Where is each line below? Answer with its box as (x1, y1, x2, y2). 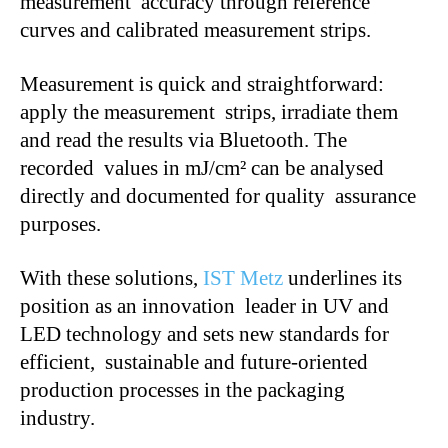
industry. (20, 405, 95, 430)
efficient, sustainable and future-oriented (20, 349, 368, 374)
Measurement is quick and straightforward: (20, 71, 384, 96)
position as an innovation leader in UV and (20, 293, 389, 318)
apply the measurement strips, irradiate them (20, 99, 398, 124)
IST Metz (203, 265, 283, 290)
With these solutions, (20, 265, 203, 290)
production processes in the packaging (20, 377, 350, 402)
